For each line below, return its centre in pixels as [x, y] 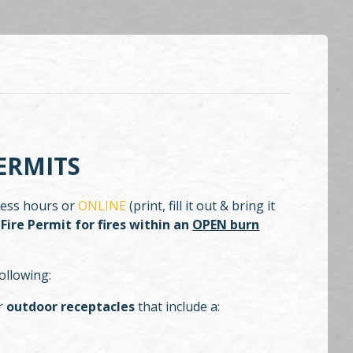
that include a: [178, 307]
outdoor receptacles [71, 307]
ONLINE [102, 206]
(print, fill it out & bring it [201, 206]
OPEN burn [226, 225]
